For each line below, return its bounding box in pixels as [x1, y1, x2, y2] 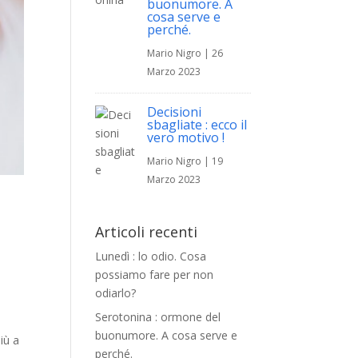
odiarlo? [95, 285, 137, 300]
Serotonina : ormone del [95, 309, 221, 324]
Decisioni [147, 103, 202, 121]
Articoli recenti [95, 222, 198, 241]
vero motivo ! [147, 129, 225, 146]
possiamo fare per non [95, 267, 214, 282]
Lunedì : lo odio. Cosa [95, 249, 207, 264]
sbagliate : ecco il [147, 116, 248, 133]
